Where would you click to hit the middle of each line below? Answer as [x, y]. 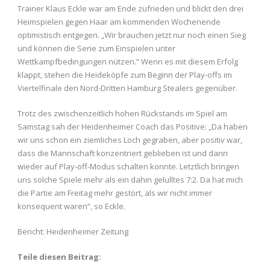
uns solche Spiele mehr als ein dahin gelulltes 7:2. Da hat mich [130, 180]
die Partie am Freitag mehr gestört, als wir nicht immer [115, 193]
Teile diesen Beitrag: [59, 257]
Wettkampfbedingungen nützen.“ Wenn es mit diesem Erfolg [128, 62]
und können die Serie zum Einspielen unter [96, 49]
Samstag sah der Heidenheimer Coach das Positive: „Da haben [133, 127]
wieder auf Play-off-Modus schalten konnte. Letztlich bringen [128, 167]
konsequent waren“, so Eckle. [71, 206]
